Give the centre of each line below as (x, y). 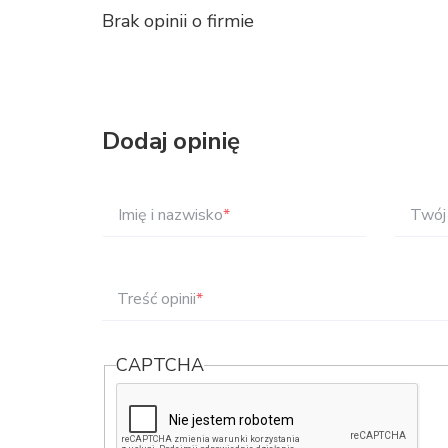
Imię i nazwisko (171, 215)
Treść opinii (156, 299)
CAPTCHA (160, 365)
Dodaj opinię (171, 141)
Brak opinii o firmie (178, 21)
